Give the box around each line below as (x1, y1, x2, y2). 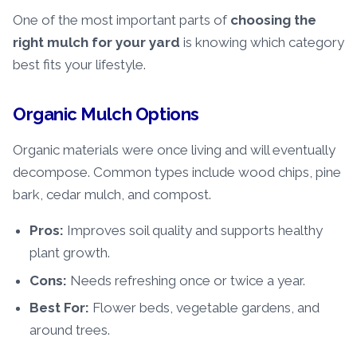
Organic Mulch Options (13, 103, 199, 124)
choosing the (230, 11, 316, 28)
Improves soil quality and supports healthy (64, 222, 324, 238)
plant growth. (29, 244, 111, 261)
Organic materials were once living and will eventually (13, 141, 335, 158)
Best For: (29, 300, 90, 316)
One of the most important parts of (13, 11, 230, 28)
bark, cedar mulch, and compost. (13, 186, 211, 202)
